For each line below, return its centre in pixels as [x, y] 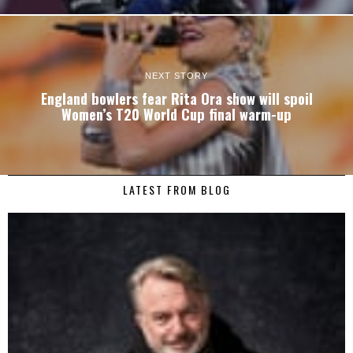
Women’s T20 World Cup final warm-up [176, 113]
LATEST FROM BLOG [176, 190]
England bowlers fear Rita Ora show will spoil [176, 98]
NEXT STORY [176, 75]
